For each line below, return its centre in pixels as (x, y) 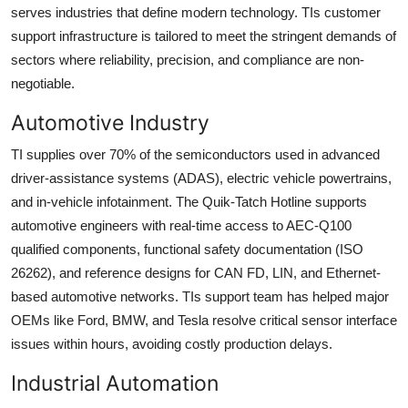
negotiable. (43, 83)
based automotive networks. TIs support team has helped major (200, 296)
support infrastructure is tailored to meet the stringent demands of (204, 36)
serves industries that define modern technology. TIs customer (196, 12)
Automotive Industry (110, 122)
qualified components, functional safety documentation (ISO (187, 249)
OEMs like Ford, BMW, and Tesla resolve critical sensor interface (204, 320)
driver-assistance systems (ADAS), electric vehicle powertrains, (201, 178)
